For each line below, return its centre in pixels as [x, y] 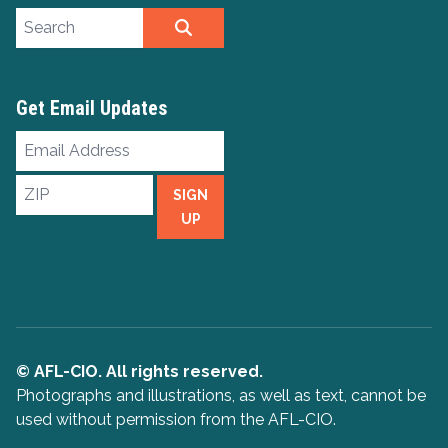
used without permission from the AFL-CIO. [176, 419]
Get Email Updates [91, 107]
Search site [55, 18]
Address [50, 166]
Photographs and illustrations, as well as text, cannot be [221, 395]
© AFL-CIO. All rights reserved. [139, 371]
